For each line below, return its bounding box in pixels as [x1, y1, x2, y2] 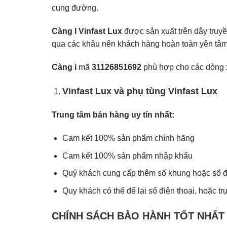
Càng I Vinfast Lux [52, 26, 122, 35]
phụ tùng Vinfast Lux [126, 86, 217, 96]
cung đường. [52, 4, 98, 13]
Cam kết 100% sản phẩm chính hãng [62, 134, 195, 143]
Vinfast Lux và [62, 86, 127, 96]
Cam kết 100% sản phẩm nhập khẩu [62, 151, 193, 160]
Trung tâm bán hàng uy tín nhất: [52, 110, 174, 120]
